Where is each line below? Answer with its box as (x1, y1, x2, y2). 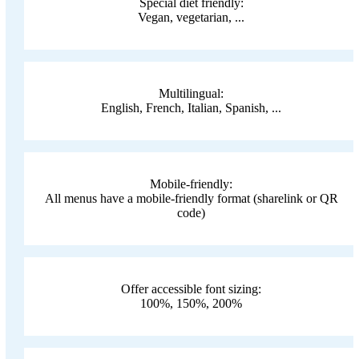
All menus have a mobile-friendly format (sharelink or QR (44, 192, 338, 206)
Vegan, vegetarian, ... (138, 10, 245, 25)
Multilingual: (159, 87, 224, 101)
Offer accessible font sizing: (121, 282, 262, 296)
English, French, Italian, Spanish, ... (101, 101, 282, 115)
